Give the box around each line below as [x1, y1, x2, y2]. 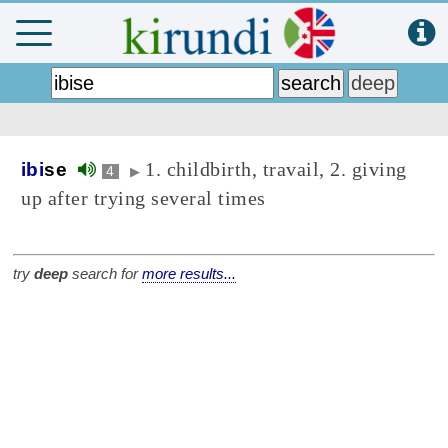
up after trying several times [21, 187, 266, 209]
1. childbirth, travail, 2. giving [145, 158, 407, 180]
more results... [142, 265, 236, 283]
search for [68, 265, 142, 283]
